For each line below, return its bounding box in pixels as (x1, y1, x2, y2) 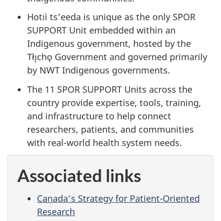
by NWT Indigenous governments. (27, 64, 170, 76)
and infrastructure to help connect (27, 110, 171, 122)
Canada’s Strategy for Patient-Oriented (37, 192, 200, 204)
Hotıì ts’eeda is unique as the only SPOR (27, 11, 195, 23)
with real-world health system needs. (27, 136, 182, 148)
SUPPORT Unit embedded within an (27, 24, 176, 37)
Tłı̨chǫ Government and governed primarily (27, 51, 207, 63)
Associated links (17, 165, 141, 186)
